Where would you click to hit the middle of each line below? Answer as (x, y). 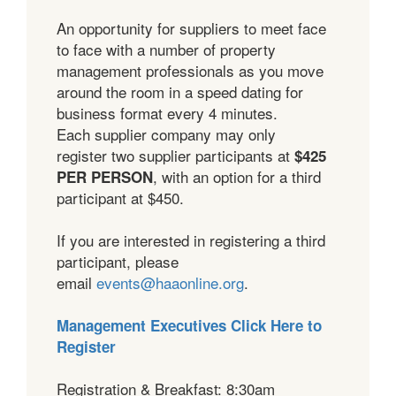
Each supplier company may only (166, 133)
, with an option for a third (237, 176)
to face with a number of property (166, 49)
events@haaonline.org (170, 282)
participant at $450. (125, 197)
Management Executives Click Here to (189, 325)
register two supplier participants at (175, 155)
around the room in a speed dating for (180, 91)
